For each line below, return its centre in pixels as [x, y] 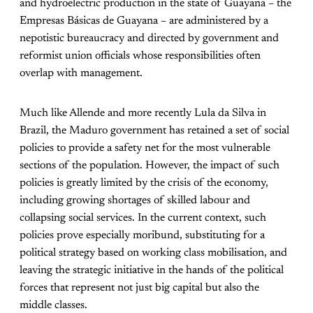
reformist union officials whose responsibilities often [140, 56]
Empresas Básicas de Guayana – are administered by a [144, 21]
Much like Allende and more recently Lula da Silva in [143, 114]
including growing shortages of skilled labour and [135, 201]
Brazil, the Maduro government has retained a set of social [154, 131]
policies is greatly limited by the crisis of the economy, [144, 183]
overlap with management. [81, 74]
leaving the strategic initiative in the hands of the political [152, 271]
